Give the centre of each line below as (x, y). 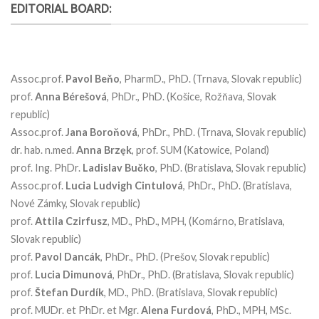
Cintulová (159, 185)
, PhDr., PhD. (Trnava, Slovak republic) (222, 132)
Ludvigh (113, 185)
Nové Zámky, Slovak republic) (75, 203)
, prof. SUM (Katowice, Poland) (200, 150)
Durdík (87, 292)
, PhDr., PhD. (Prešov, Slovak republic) (185, 256)
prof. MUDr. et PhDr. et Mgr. (76, 310)
